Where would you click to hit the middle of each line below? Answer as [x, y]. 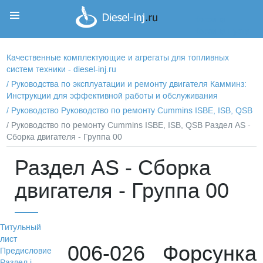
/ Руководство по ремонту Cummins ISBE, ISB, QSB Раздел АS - [129, 125]
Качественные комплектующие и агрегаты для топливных [118, 58]
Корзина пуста [222, 31]
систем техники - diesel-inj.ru [62, 70]
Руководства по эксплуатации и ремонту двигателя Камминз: [129, 84]
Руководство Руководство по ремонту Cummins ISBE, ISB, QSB [132, 111]
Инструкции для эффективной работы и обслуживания [112, 96]
